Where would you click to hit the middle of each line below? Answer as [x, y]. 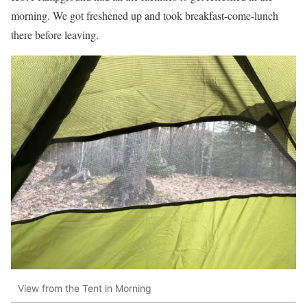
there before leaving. [55, 34]
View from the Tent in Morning [85, 288]
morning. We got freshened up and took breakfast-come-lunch [145, 15]
